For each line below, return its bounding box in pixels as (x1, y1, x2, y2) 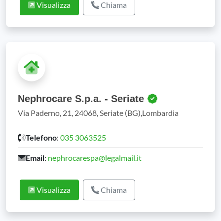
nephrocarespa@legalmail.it (48, 153, 142, 162)
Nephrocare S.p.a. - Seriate (18, 93, 147, 104)
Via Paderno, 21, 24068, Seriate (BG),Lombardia (18, 108, 179, 117)
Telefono (26, 133, 57, 142)
